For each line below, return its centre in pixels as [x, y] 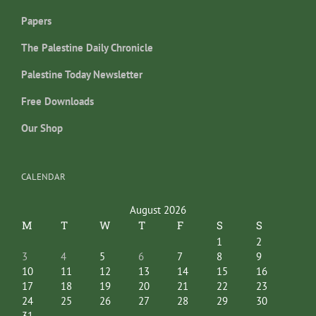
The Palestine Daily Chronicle [87, 48]
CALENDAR [43, 177]
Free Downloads [57, 101]
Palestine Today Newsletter [82, 74]
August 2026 [158, 210]
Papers [36, 21]
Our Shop [42, 128]
